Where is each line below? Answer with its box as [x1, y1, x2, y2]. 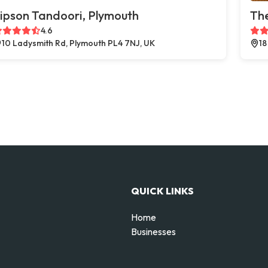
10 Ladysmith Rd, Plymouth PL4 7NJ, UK [2, 38, 155, 48]
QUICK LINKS [131, 184, 194, 197]
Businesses [131, 225, 176, 237]
